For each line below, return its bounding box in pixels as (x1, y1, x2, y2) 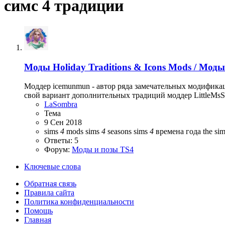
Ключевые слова (24, 162, 81, 171)
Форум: (44, 145, 72, 154)
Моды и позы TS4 (72, 145, 134, 154)
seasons (105, 127, 134, 136)
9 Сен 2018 (44, 118, 82, 127)
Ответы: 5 (44, 136, 78, 145)
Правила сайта (24, 188, 74, 197)
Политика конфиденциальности (24, 197, 134, 206)
